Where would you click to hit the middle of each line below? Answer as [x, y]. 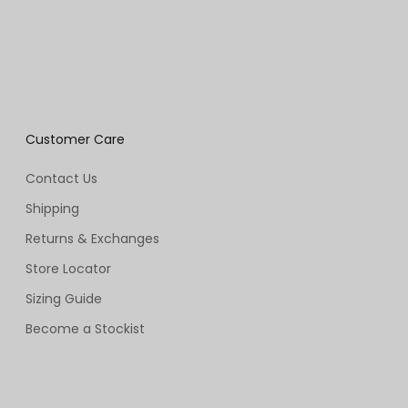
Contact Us [61, 179]
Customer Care [75, 140]
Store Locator [68, 269]
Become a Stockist [85, 329]
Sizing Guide [64, 299]
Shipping [52, 209]
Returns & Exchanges [92, 239]
